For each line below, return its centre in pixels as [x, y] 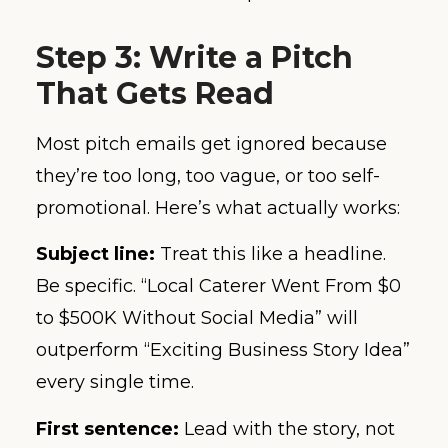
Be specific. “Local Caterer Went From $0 [218, 286]
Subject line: [95, 254]
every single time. [115, 382]
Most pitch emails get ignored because [211, 143]
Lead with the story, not [287, 428]
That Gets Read [155, 93]
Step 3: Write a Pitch [194, 57]
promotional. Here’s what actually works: [218, 207]
